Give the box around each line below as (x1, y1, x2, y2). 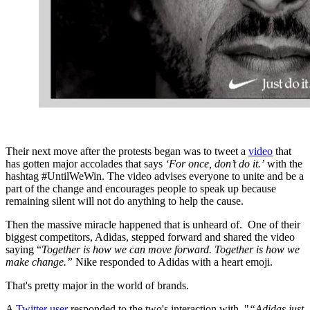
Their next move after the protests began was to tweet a (6, 145, 248, 158)
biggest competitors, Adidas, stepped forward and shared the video (6, 231, 295, 244)
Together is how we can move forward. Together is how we (42, 244, 300, 256)
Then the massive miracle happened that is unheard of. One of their (6, 219, 300, 231)
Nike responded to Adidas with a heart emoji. (73, 256, 273, 268)
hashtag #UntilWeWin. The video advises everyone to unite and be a (6, 170, 304, 183)
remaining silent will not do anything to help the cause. (6, 195, 244, 208)
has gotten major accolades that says (6, 158, 165, 170)
